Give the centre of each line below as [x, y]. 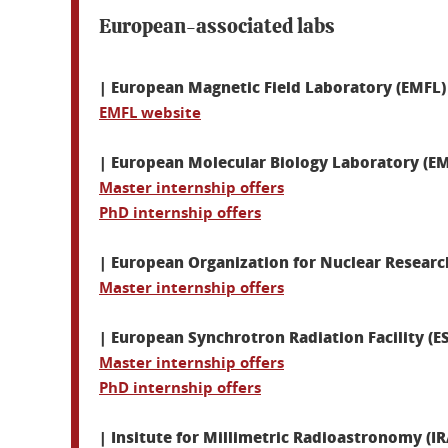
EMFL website [150, 112]
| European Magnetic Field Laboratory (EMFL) [272, 87]
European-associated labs [217, 27]
